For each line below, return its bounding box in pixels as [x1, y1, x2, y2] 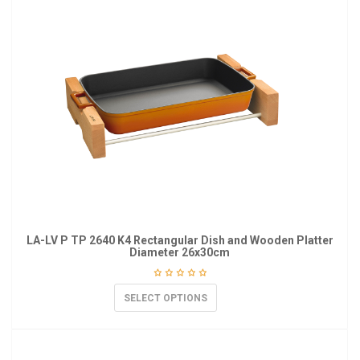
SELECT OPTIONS [124, 292, 207, 304]
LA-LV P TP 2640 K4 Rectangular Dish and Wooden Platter [26, 234, 333, 247]
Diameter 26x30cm [129, 246, 230, 259]
